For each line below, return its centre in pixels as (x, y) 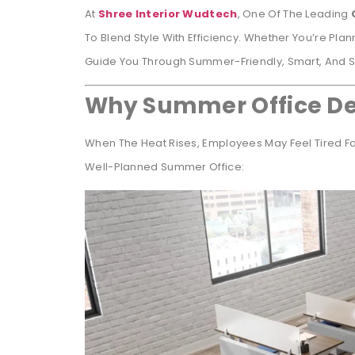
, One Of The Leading (294, 13)
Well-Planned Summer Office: (165, 167)
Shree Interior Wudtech (168, 13)
